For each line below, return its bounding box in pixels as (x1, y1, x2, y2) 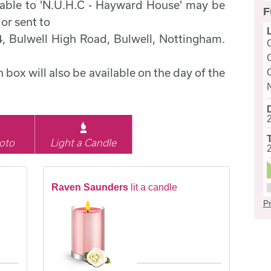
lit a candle (130, 182, 177, 193)
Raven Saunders (51, 182, 128, 193)
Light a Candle (50, 137, 117, 149)
